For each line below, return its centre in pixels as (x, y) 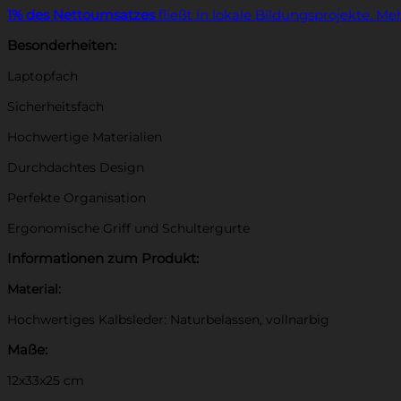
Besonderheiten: (62, 45)
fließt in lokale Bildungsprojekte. (265, 14)
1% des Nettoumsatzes (81, 14)
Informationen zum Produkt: (103, 259)
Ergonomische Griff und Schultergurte (128, 229)
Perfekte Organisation (77, 198)
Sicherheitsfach (55, 107)
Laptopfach (43, 77)
